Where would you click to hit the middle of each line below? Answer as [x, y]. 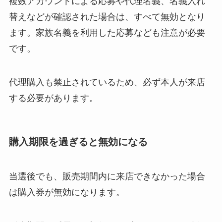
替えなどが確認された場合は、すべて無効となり [107, 17]
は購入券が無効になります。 [67, 192]
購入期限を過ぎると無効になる [78, 142]
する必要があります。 [53, 98]
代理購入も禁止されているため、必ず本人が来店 [107, 83]
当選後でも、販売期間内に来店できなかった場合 [107, 176]
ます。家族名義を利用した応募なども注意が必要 [107, 33]
